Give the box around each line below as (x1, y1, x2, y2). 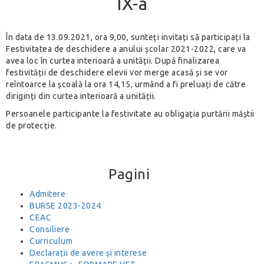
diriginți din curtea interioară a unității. (6, 91, 156, 101)
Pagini (108, 166, 150, 182)
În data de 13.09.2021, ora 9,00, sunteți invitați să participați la (6, 32, 250, 42)
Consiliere (29, 225, 70, 234)
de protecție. (6, 121, 57, 130)
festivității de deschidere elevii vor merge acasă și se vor (6, 68, 228, 77)
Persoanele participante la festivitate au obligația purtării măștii (6, 109, 255, 118)
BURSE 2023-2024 (29, 201, 101, 210)
